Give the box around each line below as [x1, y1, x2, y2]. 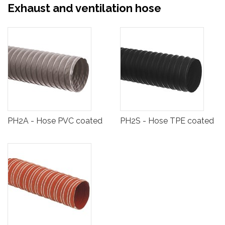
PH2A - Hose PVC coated [8, 116, 102, 126]
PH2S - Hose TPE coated [120, 116, 214, 126]
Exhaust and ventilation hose [8, 2, 161, 15]
